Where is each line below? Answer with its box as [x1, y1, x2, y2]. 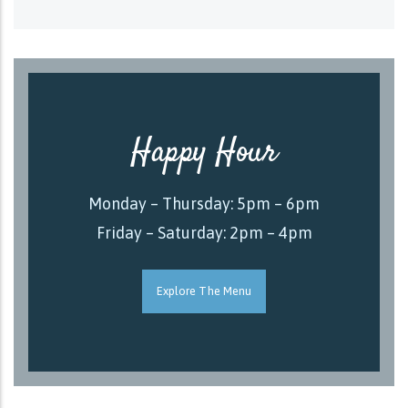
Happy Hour [131, 129, 277, 177]
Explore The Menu [156, 284, 252, 298]
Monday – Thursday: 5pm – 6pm [88, 194, 320, 213]
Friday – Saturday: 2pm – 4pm [96, 223, 312, 242]
